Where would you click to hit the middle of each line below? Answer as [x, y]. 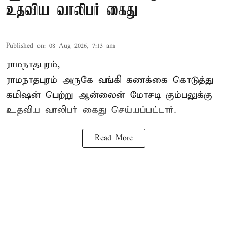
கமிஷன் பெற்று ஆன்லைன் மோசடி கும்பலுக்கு [109, 95]
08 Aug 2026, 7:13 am [82, 46]
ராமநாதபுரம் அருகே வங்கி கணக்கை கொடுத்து [110, 80]
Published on [25, 46]
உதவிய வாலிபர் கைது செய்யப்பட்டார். [91, 110]
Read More [113, 139]
